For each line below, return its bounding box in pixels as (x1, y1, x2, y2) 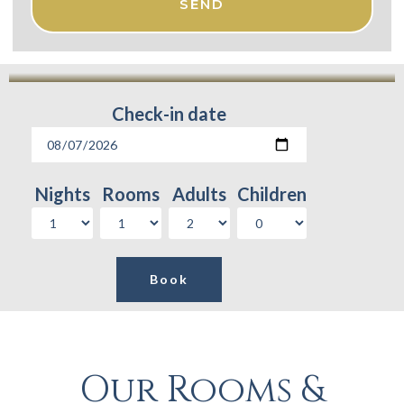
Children (237, 182, 307, 205)
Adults (172, 182, 226, 205)
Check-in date (112, 102, 226, 124)
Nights (34, 182, 90, 205)
